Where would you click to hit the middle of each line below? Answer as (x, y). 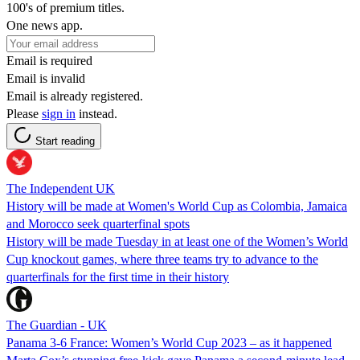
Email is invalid (46, 78)
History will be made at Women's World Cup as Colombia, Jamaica (177, 206)
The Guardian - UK (57, 325)
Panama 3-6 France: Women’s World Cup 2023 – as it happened (169, 342)
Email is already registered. (75, 96)
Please (24, 113)
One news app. (45, 25)
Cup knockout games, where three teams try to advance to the (162, 259)
